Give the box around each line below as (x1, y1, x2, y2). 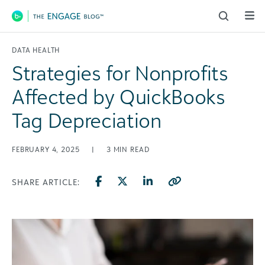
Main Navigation (10, 15, 132, 36)
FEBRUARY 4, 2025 (12, 145, 82, 154)
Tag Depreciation (12, 108, 161, 132)
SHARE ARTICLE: (12, 177, 80, 187)
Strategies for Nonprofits (12, 60, 228, 85)
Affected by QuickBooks (12, 84, 225, 109)
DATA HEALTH (12, 46, 60, 54)
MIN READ (113, 145, 150, 154)
